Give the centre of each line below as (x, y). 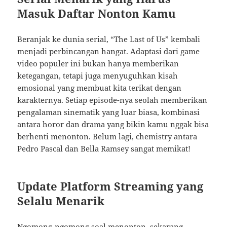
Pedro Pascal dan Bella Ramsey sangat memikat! (104, 149)
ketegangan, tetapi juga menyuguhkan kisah (98, 76)
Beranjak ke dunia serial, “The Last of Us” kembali (109, 39)
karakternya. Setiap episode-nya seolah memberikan (112, 100)
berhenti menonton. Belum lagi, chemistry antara (107, 137)
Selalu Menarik (61, 201)
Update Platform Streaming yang (110, 186)
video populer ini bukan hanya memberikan (98, 64)
